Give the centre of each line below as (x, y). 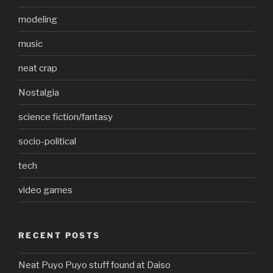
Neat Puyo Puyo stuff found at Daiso (94, 265)
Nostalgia (39, 92)
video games (45, 190)
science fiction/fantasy (66, 117)
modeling (38, 19)
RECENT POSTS (59, 236)
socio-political (47, 141)
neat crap (38, 68)
